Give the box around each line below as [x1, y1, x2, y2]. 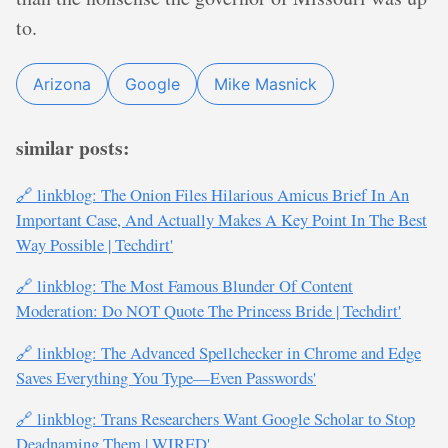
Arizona [33, 74, 91, 94]
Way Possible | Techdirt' [16, 232, 173, 256]
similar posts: [16, 133, 130, 162]
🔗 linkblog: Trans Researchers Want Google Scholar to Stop [16, 407, 415, 431]
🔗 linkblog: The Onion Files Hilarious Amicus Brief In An [16, 182, 409, 206]
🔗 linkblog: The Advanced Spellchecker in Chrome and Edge [16, 340, 421, 364]
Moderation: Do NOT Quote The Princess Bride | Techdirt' [16, 299, 401, 323]
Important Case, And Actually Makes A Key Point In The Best [16, 207, 427, 231]
